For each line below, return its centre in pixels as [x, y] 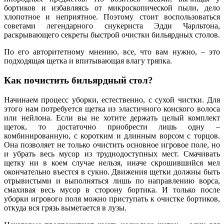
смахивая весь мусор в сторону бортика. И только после [112, 189]
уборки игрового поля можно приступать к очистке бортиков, [112, 198]
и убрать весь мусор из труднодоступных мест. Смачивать [112, 153]
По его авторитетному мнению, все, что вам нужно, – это [112, 52]
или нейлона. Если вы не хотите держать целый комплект [112, 117]
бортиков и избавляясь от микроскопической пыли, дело [112, 8]
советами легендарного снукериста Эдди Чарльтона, [112, 26]
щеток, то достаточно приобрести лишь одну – [112, 126]
